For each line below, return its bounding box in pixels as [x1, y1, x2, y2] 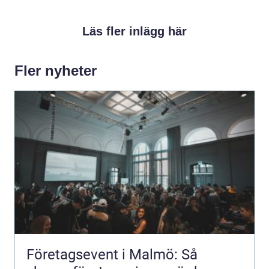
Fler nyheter [14, 62, 97, 79]
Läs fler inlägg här [82, 24, 187, 38]
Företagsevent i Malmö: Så [26, 246, 198, 263]
